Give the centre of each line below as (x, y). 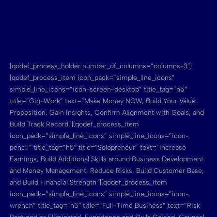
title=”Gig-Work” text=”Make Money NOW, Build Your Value (103, 101)
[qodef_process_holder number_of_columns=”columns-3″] (101, 66)
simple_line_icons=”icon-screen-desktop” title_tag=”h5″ (98, 90)
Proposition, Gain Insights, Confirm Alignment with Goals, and (107, 113)
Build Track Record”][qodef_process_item (74, 124)
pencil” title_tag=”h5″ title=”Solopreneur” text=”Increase (98, 148)
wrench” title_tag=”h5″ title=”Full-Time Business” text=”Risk (105, 206)
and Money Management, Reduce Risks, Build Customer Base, (107, 171)
